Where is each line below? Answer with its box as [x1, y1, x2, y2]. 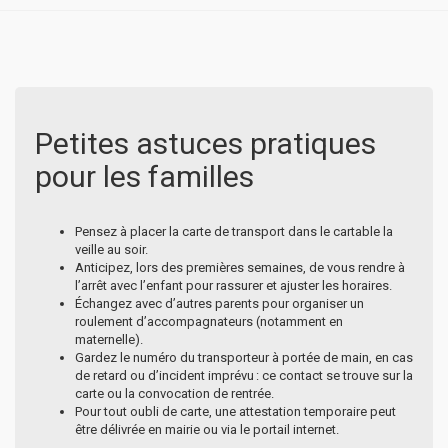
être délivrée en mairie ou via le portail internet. [75, 421, 339, 437]
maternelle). [75, 331, 143, 347]
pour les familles [35, 158, 254, 194]
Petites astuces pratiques [35, 125, 376, 161]
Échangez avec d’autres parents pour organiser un [75, 295, 364, 311]
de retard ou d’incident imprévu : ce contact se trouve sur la [75, 367, 413, 383]
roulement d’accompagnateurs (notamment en [75, 313, 343, 329]
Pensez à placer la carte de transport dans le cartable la [75, 223, 393, 239]
